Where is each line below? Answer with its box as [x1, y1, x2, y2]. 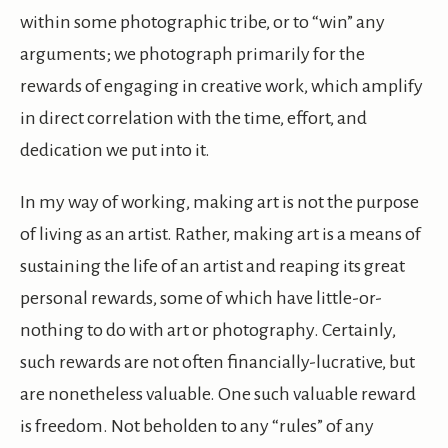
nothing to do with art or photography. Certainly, [20, 320, 396, 341]
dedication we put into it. [20, 140, 210, 161]
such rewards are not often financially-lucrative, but [20, 352, 415, 373]
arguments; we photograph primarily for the [20, 44, 365, 65]
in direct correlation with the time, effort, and [20, 108, 367, 129]
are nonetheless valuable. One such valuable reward [20, 384, 416, 405]
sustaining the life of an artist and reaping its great [20, 256, 405, 277]
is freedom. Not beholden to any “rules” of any [20, 416, 374, 437]
